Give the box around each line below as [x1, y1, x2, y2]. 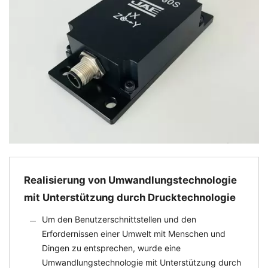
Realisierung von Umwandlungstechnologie [24, 173, 237, 186]
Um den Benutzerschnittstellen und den [42, 214, 196, 224]
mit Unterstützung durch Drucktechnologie [24, 191, 236, 203]
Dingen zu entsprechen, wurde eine [42, 242, 181, 253]
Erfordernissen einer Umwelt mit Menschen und [42, 228, 226, 239]
